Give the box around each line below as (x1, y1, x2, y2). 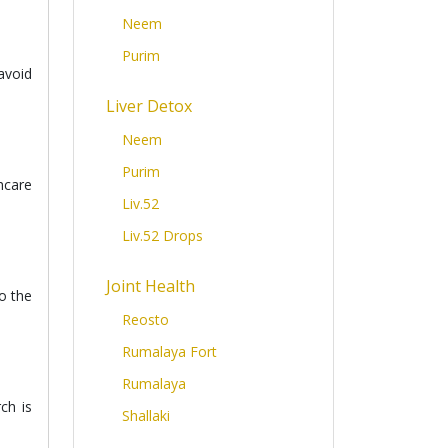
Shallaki (122, 406, 170, 425)
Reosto (122, 310, 169, 329)
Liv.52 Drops (122, 226, 203, 245)
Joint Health (106, 275, 195, 297)
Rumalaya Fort (122, 342, 217, 361)
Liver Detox (106, 95, 192, 117)
